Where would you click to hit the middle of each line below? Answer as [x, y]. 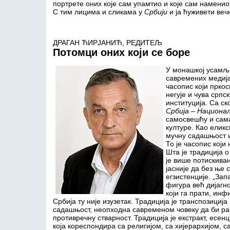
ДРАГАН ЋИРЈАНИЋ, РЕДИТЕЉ [107, 43]
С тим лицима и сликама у [98, 12]
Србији [157, 12]
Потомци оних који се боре [121, 52]
